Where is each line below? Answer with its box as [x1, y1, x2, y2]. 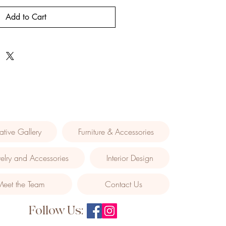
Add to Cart [5, 12, 46, 22]
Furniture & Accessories [78, 126, 154, 137]
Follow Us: [29, 203, 84, 218]
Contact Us [104, 179, 142, 190]
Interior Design [106, 152, 153, 163]
